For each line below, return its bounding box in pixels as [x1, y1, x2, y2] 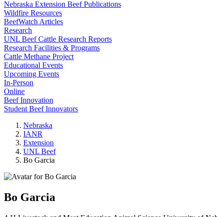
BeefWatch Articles [4, 17, 63, 26]
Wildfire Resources [4, 9, 62, 17]
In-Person [4, 78, 33, 87]
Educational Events [4, 61, 63, 69]
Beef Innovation [4, 96, 53, 104]
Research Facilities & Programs [4, 44, 100, 52]
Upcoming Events [4, 70, 59, 78]
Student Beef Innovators [4, 105, 78, 113]
